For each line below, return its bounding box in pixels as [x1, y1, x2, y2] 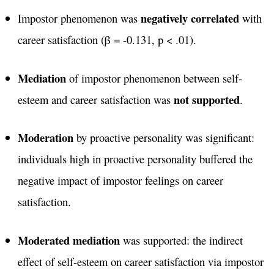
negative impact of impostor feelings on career [17, 172, 223, 188]
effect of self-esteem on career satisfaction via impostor [17, 254, 264, 269]
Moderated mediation [17, 232, 120, 248]
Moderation [17, 129, 73, 146]
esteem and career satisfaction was [17, 91, 174, 107]
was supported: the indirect [119, 232, 243, 248]
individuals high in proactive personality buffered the [17, 151, 253, 167]
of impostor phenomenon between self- [65, 70, 242, 86]
